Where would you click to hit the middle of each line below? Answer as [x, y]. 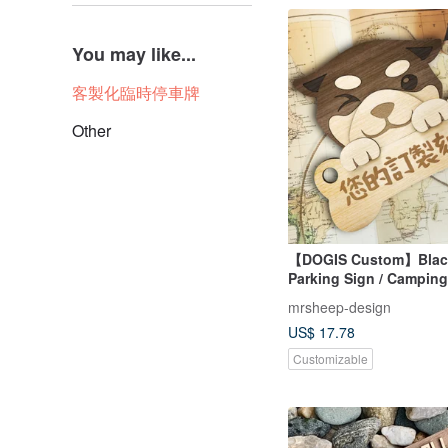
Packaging [324, 297]
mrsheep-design [339, 306]
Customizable [330, 358]
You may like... [134, 54]
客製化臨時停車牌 [136, 92]
